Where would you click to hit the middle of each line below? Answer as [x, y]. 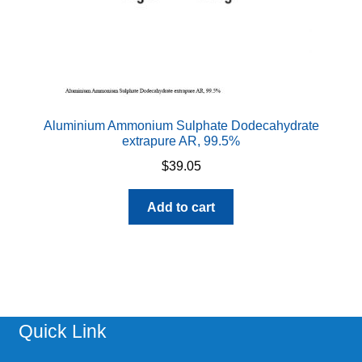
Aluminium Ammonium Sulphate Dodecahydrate [181, 126]
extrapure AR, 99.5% [181, 141]
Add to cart [181, 207]
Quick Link [62, 331]
